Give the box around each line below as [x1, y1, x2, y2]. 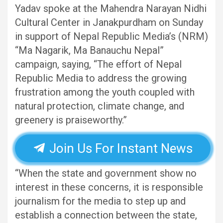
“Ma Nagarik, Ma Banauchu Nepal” [15, 44, 164, 56]
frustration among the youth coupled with [15, 86, 195, 98]
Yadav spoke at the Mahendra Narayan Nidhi [15, 2, 207, 14]
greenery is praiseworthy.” [15, 113, 127, 126]
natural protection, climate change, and [15, 100, 184, 112]
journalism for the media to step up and [15, 195, 186, 207]
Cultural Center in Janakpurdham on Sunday [15, 16, 203, 28]
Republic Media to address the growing [15, 72, 187, 84]
